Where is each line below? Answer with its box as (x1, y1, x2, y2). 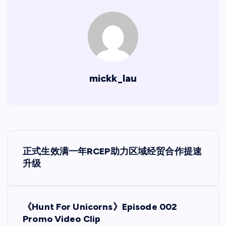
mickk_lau (89, 72, 137, 84)
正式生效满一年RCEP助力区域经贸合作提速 (23, 145, 202, 157)
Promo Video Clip (23, 213, 101, 224)
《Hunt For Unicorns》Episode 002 (23, 201, 178, 212)
